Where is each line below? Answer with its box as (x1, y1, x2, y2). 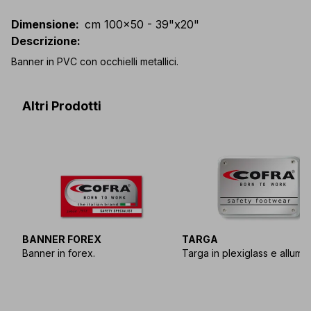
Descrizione (11, 34, 77, 49)
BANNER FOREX (22, 233, 101, 246)
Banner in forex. (22, 247, 95, 260)
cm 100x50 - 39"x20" (85, 17, 199, 32)
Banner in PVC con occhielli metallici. (11, 56, 178, 68)
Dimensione (11, 17, 76, 32)
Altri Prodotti (22, 99, 101, 114)
